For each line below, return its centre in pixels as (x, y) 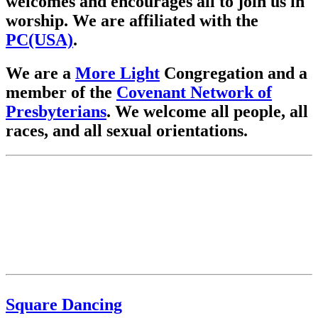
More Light (117, 73)
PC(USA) (39, 39)
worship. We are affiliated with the (132, 20)
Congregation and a (234, 73)
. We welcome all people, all (207, 111)
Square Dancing (64, 304)
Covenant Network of (194, 92)
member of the (61, 92)
